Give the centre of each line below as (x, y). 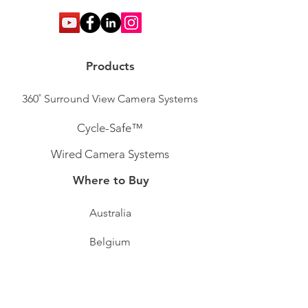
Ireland (110, 271)
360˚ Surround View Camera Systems (110, 99)
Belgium (110, 242)
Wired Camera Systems (110, 154)
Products (110, 66)
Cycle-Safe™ (110, 128)
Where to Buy (111, 180)
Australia (110, 213)
